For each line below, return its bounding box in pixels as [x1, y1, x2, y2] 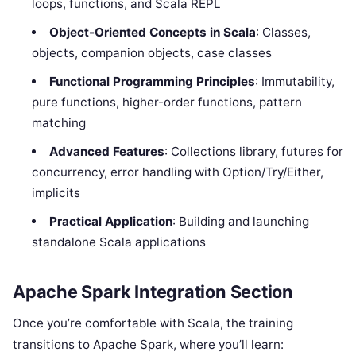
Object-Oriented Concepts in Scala [48, 24, 256, 40]
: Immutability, [254, 73, 335, 89]
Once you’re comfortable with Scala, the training [13, 315, 293, 331]
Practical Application [48, 213, 172, 229]
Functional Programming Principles [48, 73, 255, 89]
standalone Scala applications [32, 234, 207, 250]
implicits [32, 184, 81, 200]
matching [32, 114, 87, 130]
